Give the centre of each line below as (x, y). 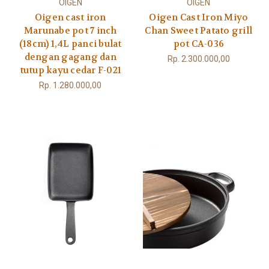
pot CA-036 (198, 44)
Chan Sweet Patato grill (199, 31)
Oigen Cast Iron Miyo (199, 18)
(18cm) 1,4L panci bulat (70, 44)
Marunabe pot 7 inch (70, 31)
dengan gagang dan (70, 57)
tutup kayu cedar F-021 (70, 71)
